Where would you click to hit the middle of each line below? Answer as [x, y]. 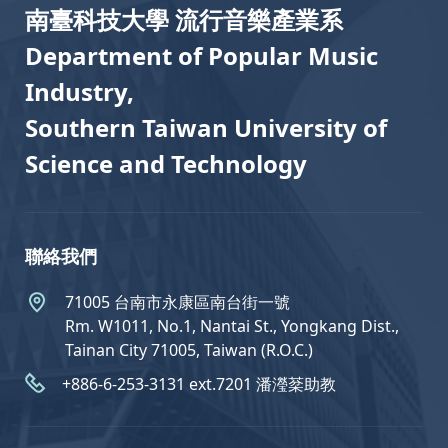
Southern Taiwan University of [206, 128]
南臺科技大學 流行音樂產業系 [184, 20]
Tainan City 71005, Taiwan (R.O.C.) [189, 350]
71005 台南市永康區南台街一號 [177, 302]
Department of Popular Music [201, 56]
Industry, [79, 92]
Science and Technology [166, 164]
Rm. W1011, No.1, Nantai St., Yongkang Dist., [232, 326]
